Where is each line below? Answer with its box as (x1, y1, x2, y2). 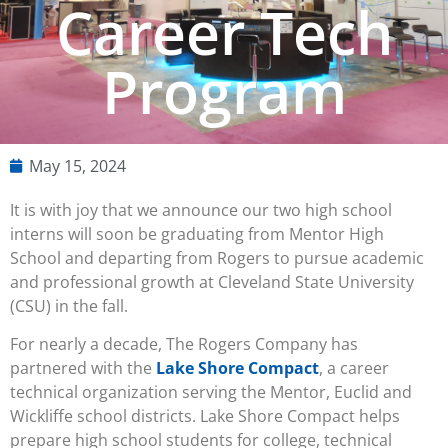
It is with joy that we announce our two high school (10, 198, 392, 221)
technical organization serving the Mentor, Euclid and (10, 381, 412, 404)
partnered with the (10, 357, 156, 380)
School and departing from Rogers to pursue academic (10, 246, 424, 269)
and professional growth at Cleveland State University (10, 270, 414, 293)
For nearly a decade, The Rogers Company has (10, 333, 358, 356)
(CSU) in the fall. (10, 294, 128, 317)
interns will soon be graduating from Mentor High (10, 222, 384, 245)
